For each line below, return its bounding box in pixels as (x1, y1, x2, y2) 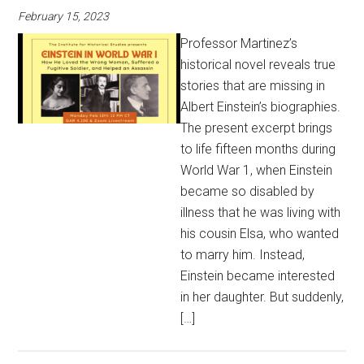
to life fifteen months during (180, 141, 336, 157)
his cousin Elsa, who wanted (180, 226, 340, 241)
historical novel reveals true (180, 57, 336, 72)
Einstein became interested (180, 268, 336, 284)
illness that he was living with (180, 205, 341, 220)
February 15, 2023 (18, 10, 110, 23)
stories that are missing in (180, 78, 326, 93)
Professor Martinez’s (180, 36, 298, 51)
